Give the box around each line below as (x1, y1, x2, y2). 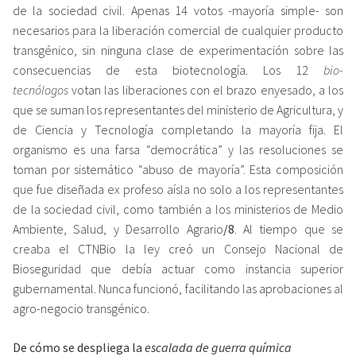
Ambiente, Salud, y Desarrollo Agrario (13, 220, 223, 237)
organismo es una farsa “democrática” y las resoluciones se (13, 141, 343, 157)
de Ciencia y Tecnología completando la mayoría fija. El (13, 121, 343, 137)
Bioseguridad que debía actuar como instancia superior (13, 260, 343, 277)
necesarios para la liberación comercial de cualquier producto (13, 21, 343, 38)
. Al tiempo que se (234, 220, 343, 237)
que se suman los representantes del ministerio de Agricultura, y (13, 101, 343, 118)
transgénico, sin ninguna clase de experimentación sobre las (13, 41, 343, 58)
